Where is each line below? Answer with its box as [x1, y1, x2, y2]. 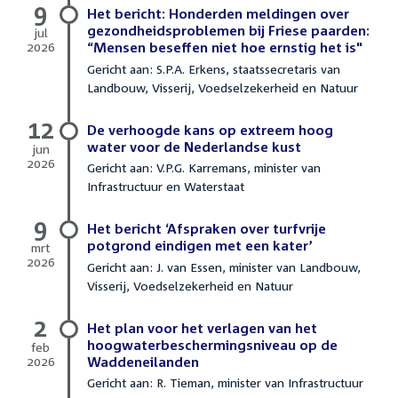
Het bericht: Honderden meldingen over [87, 5, 349, 22]
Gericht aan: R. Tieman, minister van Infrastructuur [87, 375, 363, 391]
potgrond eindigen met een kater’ [87, 237, 313, 254]
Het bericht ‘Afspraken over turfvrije [87, 220, 326, 237]
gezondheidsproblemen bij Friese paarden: [87, 22, 370, 39]
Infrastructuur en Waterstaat [87, 179, 244, 195]
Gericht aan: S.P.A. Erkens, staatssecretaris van [87, 60, 340, 76]
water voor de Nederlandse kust [87, 138, 301, 155]
